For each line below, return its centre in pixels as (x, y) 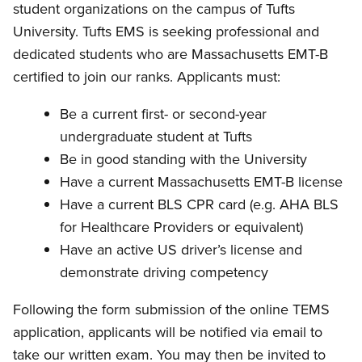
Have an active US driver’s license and (181, 249)
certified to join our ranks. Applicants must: (147, 76)
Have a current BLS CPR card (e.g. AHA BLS (199, 204)
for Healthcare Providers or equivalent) (181, 227)
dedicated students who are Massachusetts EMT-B (170, 54)
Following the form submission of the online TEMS (171, 309)
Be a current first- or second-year (163, 114)
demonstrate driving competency (164, 272)
